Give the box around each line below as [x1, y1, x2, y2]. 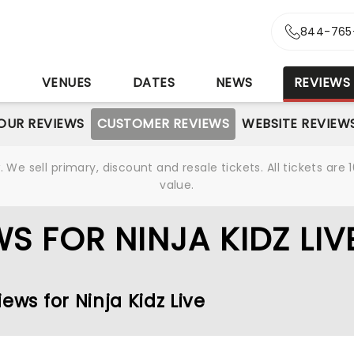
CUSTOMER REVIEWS [96, 115, 230, 133]
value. [160, 177, 194, 193]
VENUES [41, 73, 92, 92]
